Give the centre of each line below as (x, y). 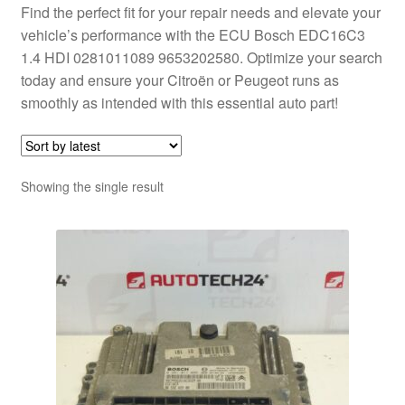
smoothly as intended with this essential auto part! (179, 102)
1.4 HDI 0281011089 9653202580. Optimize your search (201, 57)
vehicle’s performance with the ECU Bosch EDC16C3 (193, 34)
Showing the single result (92, 187)
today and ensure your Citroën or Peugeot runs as (179, 80)
